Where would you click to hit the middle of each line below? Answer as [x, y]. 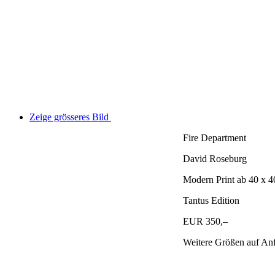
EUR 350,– [205, 222]
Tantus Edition [211, 201]
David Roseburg [215, 159]
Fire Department [215, 138]
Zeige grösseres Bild [69, 117]
